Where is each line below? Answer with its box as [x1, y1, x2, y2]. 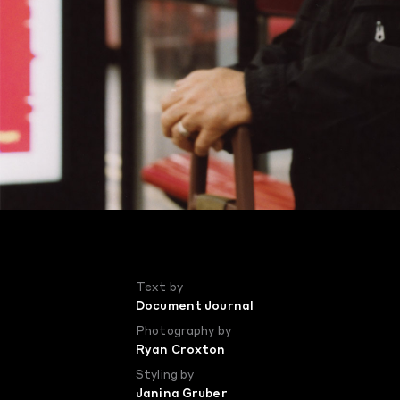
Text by [136, 282, 183, 294]
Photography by [136, 326, 231, 337]
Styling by [136, 370, 195, 381]
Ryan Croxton [136, 345, 226, 356]
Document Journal [136, 301, 254, 312]
